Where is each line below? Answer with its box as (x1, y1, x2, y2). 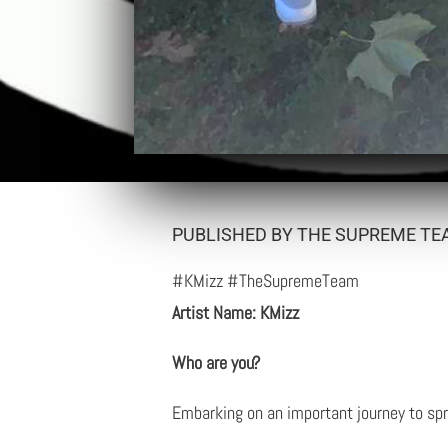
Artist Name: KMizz (172, 301, 299, 325)
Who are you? (172, 351, 260, 375)
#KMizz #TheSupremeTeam (172, 269, 359, 293)
